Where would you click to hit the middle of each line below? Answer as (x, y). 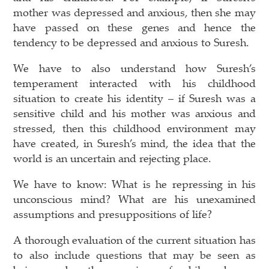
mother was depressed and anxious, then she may (134, 12)
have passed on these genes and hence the (134, 27)
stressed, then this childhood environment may (134, 128)
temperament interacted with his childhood (134, 83)
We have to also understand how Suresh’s (134, 68)
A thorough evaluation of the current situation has (134, 239)
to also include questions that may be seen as (134, 254)
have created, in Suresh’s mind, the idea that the (134, 143)
